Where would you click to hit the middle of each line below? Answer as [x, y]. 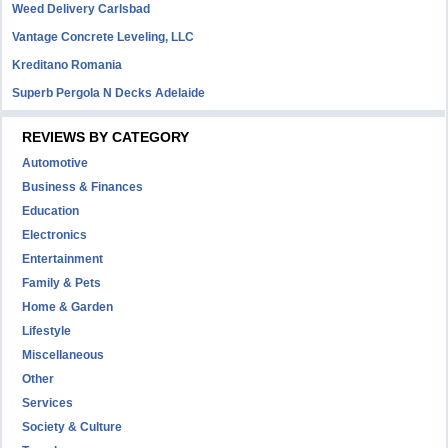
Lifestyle [47, 331]
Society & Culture [72, 427]
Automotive [55, 163]
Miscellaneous [63, 355]
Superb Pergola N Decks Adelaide [109, 93]
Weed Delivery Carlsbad [81, 9]
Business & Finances [83, 187]
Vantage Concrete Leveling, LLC [103, 37]
